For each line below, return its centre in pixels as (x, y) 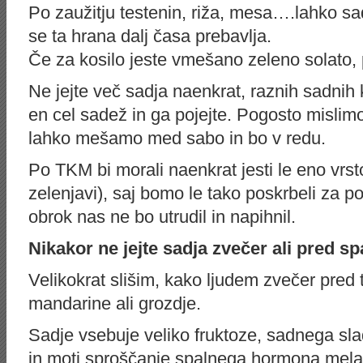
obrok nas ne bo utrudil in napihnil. (162, 217)
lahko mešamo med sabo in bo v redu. (177, 138)
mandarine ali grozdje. (115, 303)
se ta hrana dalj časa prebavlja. (150, 36)
